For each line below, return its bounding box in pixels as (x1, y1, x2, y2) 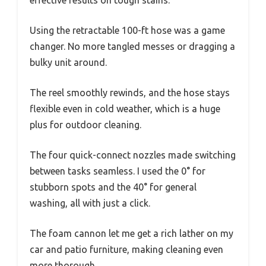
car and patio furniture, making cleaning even (30, 244, 223, 255)
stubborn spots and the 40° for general (30, 182, 197, 193)
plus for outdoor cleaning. (30, 119, 141, 131)
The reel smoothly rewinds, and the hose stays (30, 87, 230, 99)
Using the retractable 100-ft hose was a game (30, 25, 225, 36)
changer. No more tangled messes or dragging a (30, 41, 235, 52)
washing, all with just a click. (30, 198, 150, 209)
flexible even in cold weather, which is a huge (30, 103, 220, 115)
